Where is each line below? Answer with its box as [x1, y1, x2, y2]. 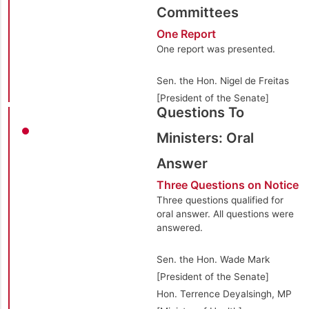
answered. [156, 221, 203, 233]
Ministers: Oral [156, 129, 254, 146]
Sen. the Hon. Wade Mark [156, 253, 270, 265]
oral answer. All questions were [156, 208, 294, 219]
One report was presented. [156, 43, 275, 54]
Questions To [156, 103, 244, 121]
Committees [156, 3, 239, 21]
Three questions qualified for [156, 194, 283, 206]
